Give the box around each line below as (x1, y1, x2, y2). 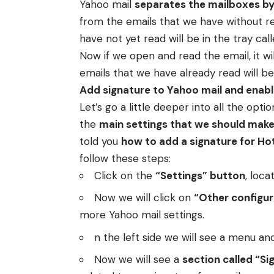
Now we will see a (94, 253, 182, 267)
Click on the (94, 168, 155, 182)
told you (80, 134, 121, 148)
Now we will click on (94, 191, 194, 205)
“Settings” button (155, 168, 245, 182)
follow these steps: (80, 151, 171, 165)
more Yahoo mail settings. (80, 208, 204, 222)
